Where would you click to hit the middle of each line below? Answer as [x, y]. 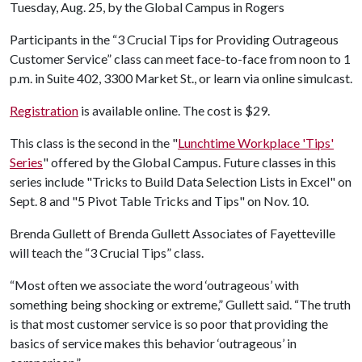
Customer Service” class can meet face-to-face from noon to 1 [180, 59]
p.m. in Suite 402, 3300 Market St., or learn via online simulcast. [181, 78]
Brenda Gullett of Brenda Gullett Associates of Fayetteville [173, 233]
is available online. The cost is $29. [174, 110]
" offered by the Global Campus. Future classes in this [189, 162]
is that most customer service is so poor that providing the [169, 324]
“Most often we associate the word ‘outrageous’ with [154, 285]
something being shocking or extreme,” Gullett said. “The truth [180, 304]
